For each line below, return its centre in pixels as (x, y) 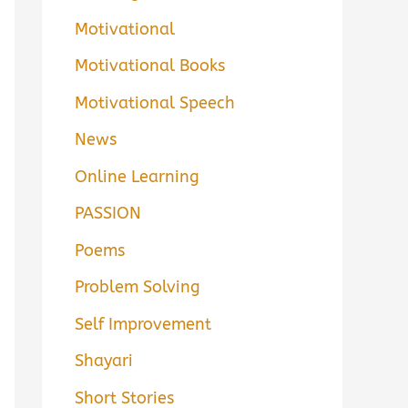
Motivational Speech (155, 102)
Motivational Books (150, 66)
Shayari (104, 361)
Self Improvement (143, 324)
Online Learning (137, 176)
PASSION (108, 214)
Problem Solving (138, 287)
